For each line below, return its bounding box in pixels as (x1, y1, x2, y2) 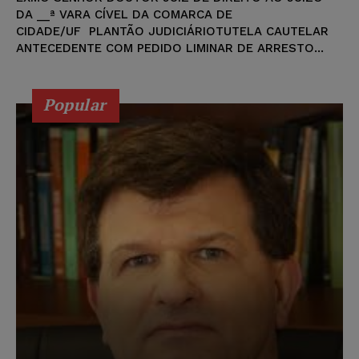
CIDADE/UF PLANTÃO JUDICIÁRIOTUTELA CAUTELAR (16, 24, 329, 39)
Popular (43, 94, 107, 116)
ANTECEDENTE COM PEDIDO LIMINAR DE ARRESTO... (16, 41, 324, 56)
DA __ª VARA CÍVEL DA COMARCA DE (16, 7, 232, 22)
